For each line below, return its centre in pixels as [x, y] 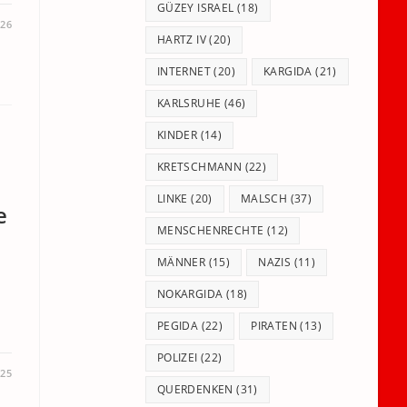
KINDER [177, 135]
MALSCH [264, 199]
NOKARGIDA [190, 294]
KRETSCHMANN [199, 167]
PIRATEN [274, 326]
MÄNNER [181, 262]
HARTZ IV [182, 40]
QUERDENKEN [195, 389]
